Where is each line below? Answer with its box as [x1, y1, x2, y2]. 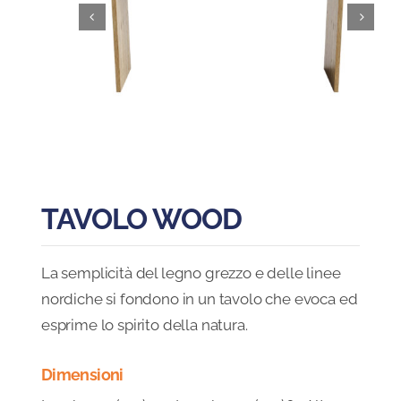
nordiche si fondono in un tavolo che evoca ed [40, 289, 358, 308]
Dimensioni [40, 364, 124, 384]
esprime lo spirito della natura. [40, 315, 248, 334]
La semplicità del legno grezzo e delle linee [40, 263, 341, 282]
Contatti [22, 152, 79, 170]
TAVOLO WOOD [40, 201, 242, 235]
